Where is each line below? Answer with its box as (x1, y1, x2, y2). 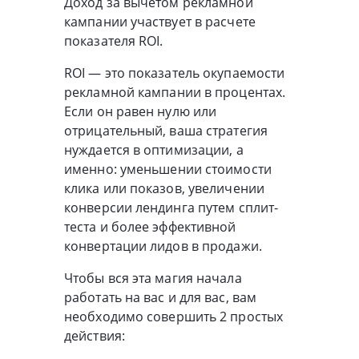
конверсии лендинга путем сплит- (64, 198, 279, 216)
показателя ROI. (64, 31, 163, 50)
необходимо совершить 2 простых (64, 307, 284, 325)
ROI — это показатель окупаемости (64, 63, 285, 82)
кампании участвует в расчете (64, 12, 256, 30)
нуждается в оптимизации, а (64, 140, 244, 159)
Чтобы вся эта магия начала (64, 268, 242, 287)
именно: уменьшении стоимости (64, 159, 272, 178)
